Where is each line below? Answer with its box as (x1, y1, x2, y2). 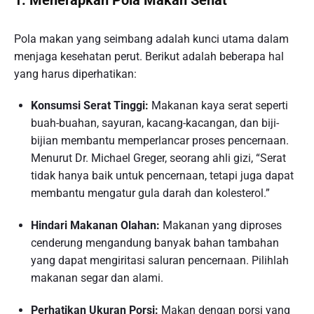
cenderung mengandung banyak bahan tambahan (31, 236, 279, 250)
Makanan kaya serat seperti (149, 99, 288, 113)
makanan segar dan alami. (31, 271, 163, 285)
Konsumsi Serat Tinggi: (31, 99, 149, 113)
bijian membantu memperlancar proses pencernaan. (31, 134, 289, 148)
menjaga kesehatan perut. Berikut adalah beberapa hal (14, 49, 284, 63)
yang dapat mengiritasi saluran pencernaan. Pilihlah (31, 254, 289, 268)
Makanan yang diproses (160, 219, 282, 233)
